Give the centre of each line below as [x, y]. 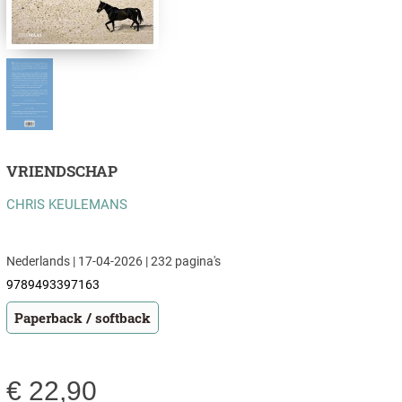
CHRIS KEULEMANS [66, 205]
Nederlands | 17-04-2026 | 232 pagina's [113, 262]
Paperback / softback [82, 318]
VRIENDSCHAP [61, 171]
